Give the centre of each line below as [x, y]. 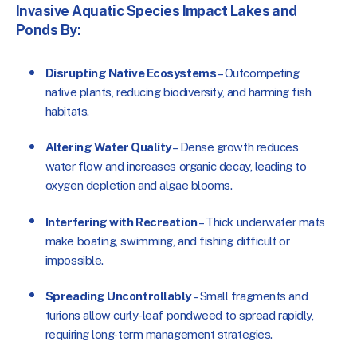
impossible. [74, 260]
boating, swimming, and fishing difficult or [183, 241]
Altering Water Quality [108, 147]
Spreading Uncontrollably [118, 296]
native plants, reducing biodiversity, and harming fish [178, 92]
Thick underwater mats [265, 222]
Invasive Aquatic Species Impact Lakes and [157, 11]
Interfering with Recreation [121, 222]
